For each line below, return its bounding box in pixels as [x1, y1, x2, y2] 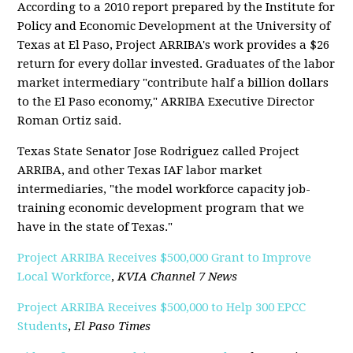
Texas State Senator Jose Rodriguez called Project [17, 144, 300, 158]
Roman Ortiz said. [17, 113, 122, 128]
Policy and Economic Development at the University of [17, 19, 331, 33]
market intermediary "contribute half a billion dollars [17, 76, 329, 90]
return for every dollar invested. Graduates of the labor [17, 57, 336, 71]
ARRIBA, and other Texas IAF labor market [17, 163, 263, 177]
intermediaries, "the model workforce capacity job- [17, 182, 311, 196]
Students [17, 319, 69, 333]
